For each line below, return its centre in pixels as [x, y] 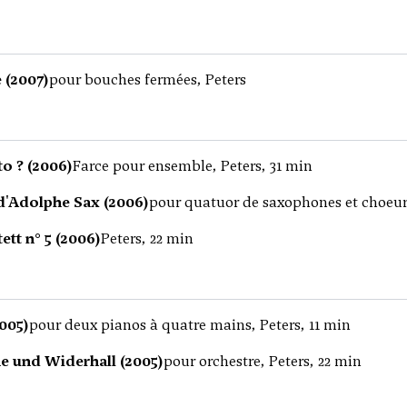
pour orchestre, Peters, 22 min [263, 361]
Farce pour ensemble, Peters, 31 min [193, 166]
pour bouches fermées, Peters [148, 79]
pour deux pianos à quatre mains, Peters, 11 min [190, 325]
